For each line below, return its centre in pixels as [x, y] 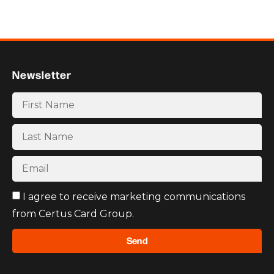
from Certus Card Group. [73, 213]
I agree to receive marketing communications [134, 196]
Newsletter [42, 74]
